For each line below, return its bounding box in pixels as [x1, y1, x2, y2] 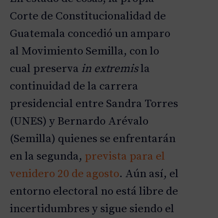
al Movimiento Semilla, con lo [10, 44, 159, 59]
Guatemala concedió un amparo [10, 27, 170, 41]
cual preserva [10, 62, 81, 76]
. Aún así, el [119, 167, 179, 182]
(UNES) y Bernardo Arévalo [10, 114, 148, 129]
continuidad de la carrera [10, 79, 138, 94]
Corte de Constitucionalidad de [10, 9, 166, 24]
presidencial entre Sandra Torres [10, 97, 178, 111]
